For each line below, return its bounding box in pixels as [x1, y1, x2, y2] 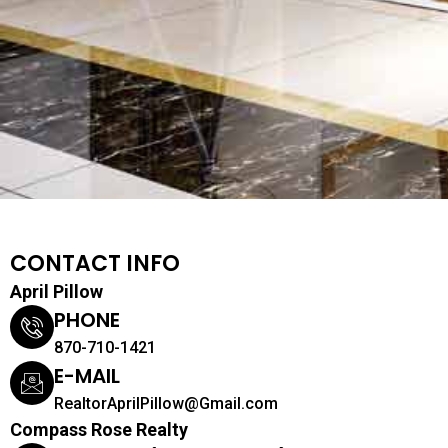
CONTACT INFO [10, 247, 180, 279]
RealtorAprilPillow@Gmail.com [54, 393, 278, 413]
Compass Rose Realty [10, 418, 188, 440]
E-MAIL [54, 361, 120, 390]
